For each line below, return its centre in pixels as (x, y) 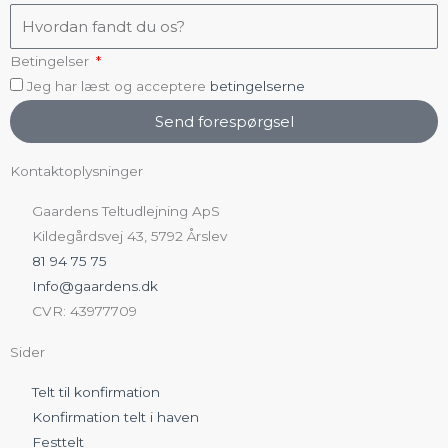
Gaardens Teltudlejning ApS (126, 211)
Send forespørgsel (224, 122)
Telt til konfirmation (96, 392)
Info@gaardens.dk (95, 286)
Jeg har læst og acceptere (118, 86)
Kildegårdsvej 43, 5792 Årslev (130, 236)
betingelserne (257, 86)
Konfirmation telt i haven (116, 417)
